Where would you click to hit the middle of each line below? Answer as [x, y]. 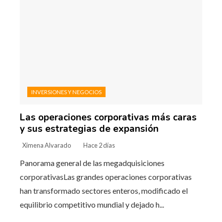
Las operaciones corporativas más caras [108, 118]
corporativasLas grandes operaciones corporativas [106, 177]
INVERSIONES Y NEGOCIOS [66, 92]
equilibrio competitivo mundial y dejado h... [92, 205]
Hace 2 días [99, 145]
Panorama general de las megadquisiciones [92, 163]
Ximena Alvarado [47, 145]
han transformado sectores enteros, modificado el [104, 191]
